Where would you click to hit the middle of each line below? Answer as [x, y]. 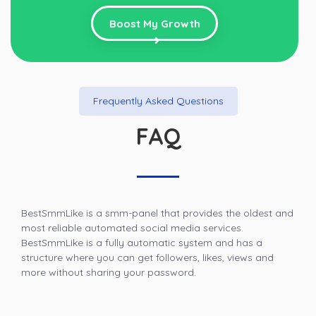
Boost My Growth [154, 24]
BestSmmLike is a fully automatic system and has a [142, 243]
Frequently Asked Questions [158, 101]
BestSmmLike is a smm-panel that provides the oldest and [157, 213]
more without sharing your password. [109, 273]
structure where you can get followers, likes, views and [147, 258]
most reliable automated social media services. [132, 228]
